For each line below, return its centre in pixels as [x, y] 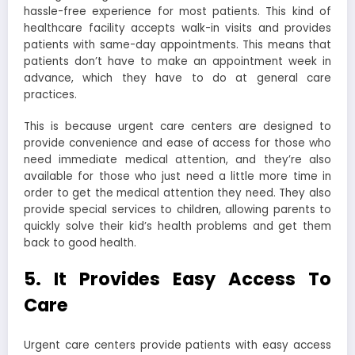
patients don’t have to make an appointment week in [177, 61]
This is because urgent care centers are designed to [177, 127]
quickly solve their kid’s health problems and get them [177, 227]
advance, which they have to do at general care [177, 78]
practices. [52, 94]
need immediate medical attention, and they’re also [177, 160]
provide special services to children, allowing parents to [177, 210]
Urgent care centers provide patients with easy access [177, 345]
